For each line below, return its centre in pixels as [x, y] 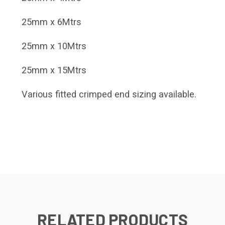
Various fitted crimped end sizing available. [109, 94]
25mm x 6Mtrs [51, 22]
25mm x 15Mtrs [54, 70]
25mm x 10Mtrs [54, 46]
